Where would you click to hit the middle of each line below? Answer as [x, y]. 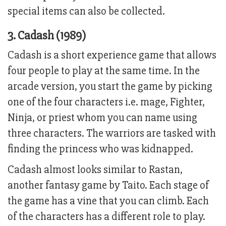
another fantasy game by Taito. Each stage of [108, 186]
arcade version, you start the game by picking [110, 87]
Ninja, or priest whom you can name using [102, 118]
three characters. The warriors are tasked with [112, 134]
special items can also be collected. [86, 12]
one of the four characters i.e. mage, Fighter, [106, 102]
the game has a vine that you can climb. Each [108, 201]
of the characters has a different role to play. [106, 217]
